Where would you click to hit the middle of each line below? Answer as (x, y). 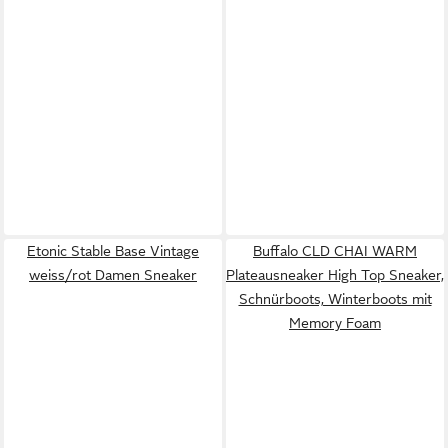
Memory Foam (335, 323)
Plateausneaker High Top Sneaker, (335, 275)
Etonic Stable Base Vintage (113, 251)
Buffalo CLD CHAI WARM (335, 251)
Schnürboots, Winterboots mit (335, 299)
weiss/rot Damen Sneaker (113, 275)
